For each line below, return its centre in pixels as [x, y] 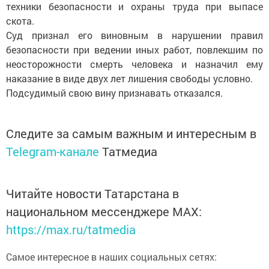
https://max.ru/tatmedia [71, 230]
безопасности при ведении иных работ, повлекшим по [134, 50]
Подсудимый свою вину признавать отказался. [114, 93]
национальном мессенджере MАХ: [104, 212]
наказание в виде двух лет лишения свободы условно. [129, 79]
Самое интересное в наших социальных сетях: [111, 257]
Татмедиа [130, 152]
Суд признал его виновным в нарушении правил [134, 35]
